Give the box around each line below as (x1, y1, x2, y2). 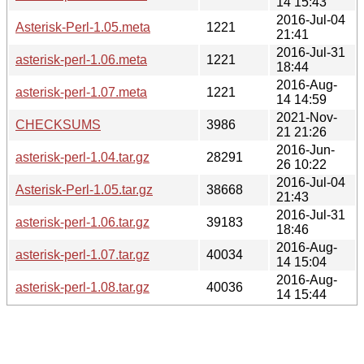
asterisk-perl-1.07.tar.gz (15, 247, 149, 262)
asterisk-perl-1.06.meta (15, 52, 147, 67)
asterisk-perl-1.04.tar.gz (15, 149, 149, 164)
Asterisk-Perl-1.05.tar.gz (15, 182, 153, 197)
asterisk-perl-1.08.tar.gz (15, 279, 149, 294)
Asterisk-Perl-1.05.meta (15, 19, 150, 34)
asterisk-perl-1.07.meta (15, 84, 147, 99)
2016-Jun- (276, 142, 335, 157)
